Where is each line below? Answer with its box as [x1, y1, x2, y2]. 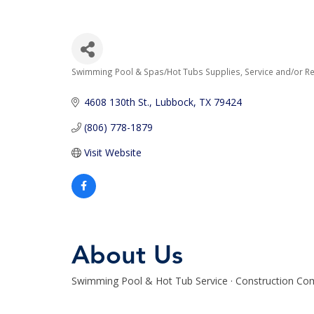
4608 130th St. [83, 95, 149, 109]
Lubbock [154, 95, 193, 109]
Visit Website [83, 146, 142, 159]
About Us [71, 235, 183, 275]
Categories [71, 71, 144, 95]
